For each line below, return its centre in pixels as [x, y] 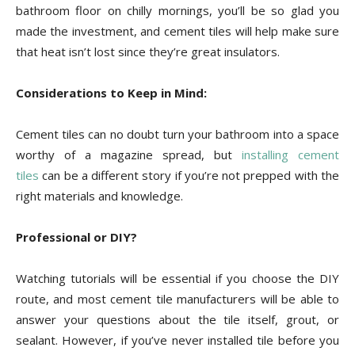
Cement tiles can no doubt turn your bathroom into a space [177, 134]
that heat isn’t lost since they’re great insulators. [148, 52]
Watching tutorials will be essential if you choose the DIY [177, 279]
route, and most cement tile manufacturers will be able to [177, 299]
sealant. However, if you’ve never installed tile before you [177, 340]
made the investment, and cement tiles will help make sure [177, 31]
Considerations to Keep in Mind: [111, 93]
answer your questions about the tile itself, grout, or [177, 320]
